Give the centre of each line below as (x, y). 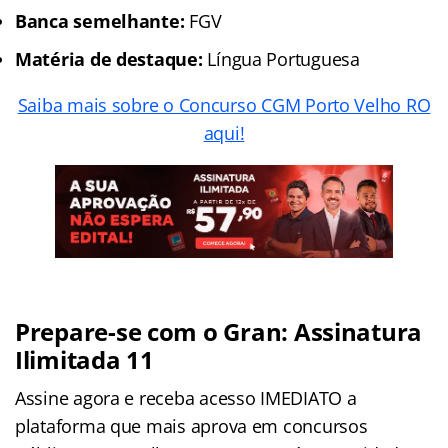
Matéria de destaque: (109, 58)
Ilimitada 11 (84, 359)
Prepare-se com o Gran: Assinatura (219, 331)
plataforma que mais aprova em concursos (191, 425)
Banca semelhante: (100, 20)
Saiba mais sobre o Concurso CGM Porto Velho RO (224, 104)
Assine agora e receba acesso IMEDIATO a (186, 397)
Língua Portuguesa (281, 58)
